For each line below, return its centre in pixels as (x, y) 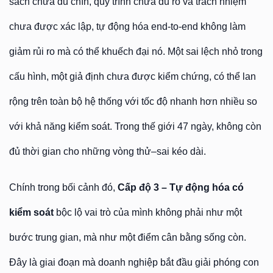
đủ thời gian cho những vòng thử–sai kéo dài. (108, 151)
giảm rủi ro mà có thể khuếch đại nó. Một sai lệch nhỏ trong (136, 51)
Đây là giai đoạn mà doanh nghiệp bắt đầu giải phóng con (134, 262)
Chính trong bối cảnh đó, (63, 187)
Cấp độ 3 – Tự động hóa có (181, 187)
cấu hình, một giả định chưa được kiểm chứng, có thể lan (133, 76)
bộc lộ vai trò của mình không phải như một (148, 212)
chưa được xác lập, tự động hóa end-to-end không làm (127, 27)
